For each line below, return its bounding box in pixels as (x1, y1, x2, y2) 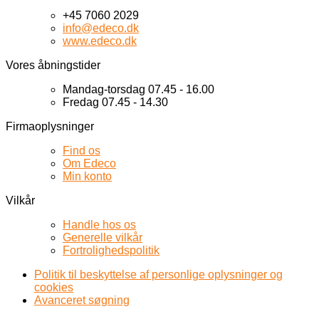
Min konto (63, 170, 112, 183)
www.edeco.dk (63, 35, 137, 48)
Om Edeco (63, 157, 116, 170)
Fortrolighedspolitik (63, 244, 159, 257)
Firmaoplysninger (6, 120, 94, 133)
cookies (34, 281, 73, 294)
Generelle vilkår (63, 231, 142, 244)
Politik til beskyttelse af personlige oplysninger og (34, 268, 283, 281)
